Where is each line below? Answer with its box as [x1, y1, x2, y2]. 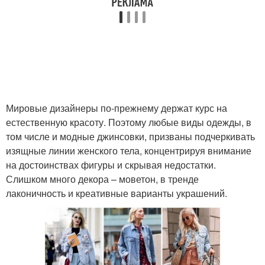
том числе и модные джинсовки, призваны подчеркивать [6, 130, 255, 143]
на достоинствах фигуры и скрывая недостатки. [6, 158, 216, 172]
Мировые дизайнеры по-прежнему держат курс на [6, 101, 227, 115]
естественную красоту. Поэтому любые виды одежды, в [6, 115, 251, 129]
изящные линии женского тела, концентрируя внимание [6, 144, 251, 157]
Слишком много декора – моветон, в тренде [6, 172, 199, 186]
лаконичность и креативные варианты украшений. [6, 186, 227, 200]
